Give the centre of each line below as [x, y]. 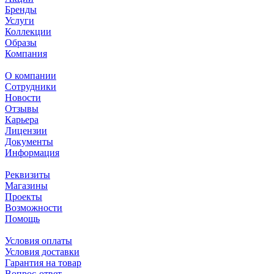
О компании [31, 75]
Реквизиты [28, 174]
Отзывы [22, 108]
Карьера [22, 119]
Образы [21, 42]
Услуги [20, 20]
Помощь [22, 218]
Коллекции [28, 31]
